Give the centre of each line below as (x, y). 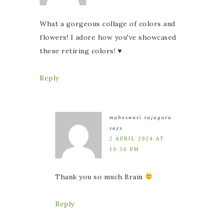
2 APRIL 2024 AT (137, 138)
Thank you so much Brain (100, 177)
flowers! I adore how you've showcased (108, 37)
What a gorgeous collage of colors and (108, 23)
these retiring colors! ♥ (81, 51)
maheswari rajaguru (141, 117)
